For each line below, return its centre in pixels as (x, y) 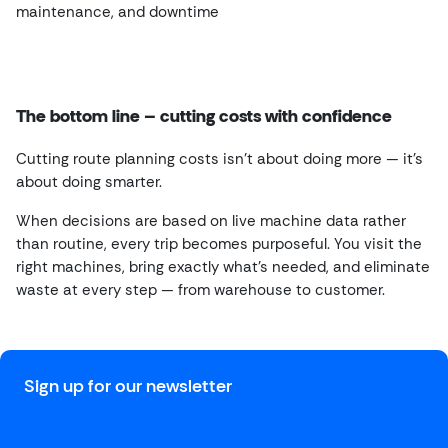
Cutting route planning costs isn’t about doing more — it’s (219, 159)
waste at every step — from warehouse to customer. (200, 290)
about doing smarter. (89, 182)
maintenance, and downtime (117, 12)
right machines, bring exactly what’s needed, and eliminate (223, 267)
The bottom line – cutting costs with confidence (204, 116)
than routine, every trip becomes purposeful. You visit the (219, 244)
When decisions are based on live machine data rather (211, 221)
